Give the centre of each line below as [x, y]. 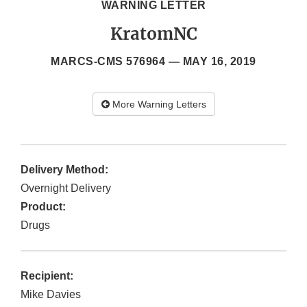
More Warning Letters [158, 105]
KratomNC [153, 34]
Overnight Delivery [66, 188]
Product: [43, 207]
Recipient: [47, 276]
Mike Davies [51, 295]
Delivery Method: [64, 170]
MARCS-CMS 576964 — [117, 62]
